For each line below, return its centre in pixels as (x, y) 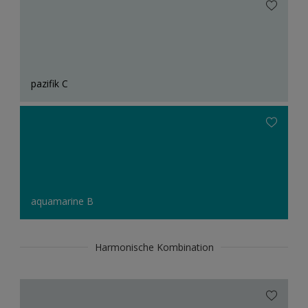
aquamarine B (62, 201)
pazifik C (49, 84)
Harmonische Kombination (154, 247)
